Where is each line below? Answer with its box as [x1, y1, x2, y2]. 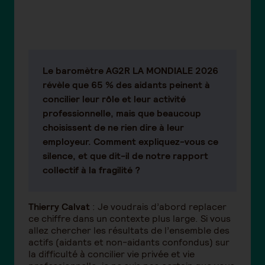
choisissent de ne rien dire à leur [43, 121, 184, 134]
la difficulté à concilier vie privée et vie [28, 247, 195, 260]
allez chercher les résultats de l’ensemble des [28, 224, 230, 237]
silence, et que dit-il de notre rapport [43, 149, 208, 162]
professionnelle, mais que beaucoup [43, 106, 201, 119]
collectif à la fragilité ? [43, 163, 140, 176]
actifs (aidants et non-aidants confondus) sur [28, 235, 230, 248]
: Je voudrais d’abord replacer [90, 200, 227, 213]
